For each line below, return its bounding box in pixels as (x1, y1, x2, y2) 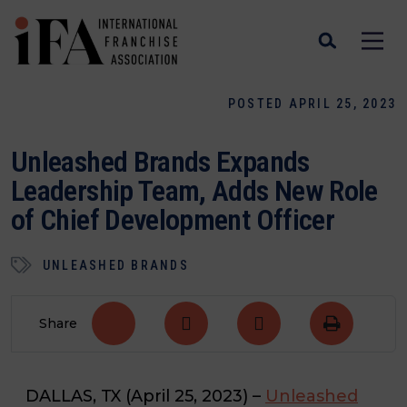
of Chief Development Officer (11, 203, 341, 237)
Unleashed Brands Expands (11, 144, 310, 179)
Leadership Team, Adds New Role (11, 174, 378, 208)
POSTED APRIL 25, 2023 (227, 96, 396, 111)
